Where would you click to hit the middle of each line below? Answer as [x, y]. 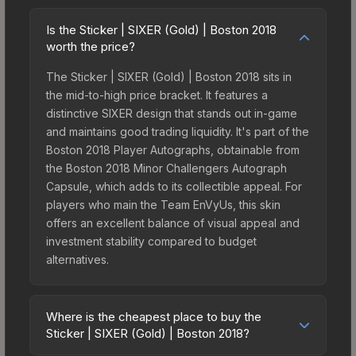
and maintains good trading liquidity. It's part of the [178, 131]
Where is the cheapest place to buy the [154, 316]
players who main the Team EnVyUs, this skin [163, 204]
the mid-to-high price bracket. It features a [157, 95]
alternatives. [77, 259]
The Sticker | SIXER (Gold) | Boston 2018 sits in [169, 76]
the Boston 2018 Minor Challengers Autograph [166, 168]
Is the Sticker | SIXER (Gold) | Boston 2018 [161, 29]
